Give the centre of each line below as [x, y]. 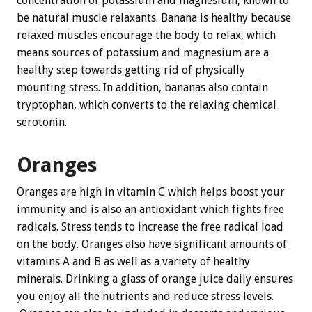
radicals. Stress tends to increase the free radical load [150, 226]
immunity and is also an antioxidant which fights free [150, 209]
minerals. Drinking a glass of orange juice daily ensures [155, 279]
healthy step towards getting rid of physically [131, 70]
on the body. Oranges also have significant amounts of [152, 244]
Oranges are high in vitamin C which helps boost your [151, 192]
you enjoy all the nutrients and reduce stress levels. [145, 296]
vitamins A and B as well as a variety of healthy [133, 261]
